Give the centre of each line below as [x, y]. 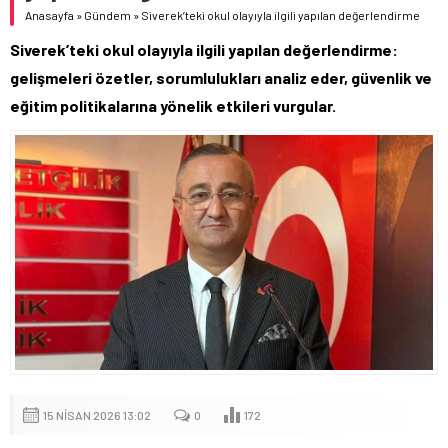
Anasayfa [49, 14]
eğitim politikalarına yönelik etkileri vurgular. [173, 105]
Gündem [107, 14]
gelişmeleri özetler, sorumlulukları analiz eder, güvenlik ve [221, 77]
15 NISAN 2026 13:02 [97, 414]
